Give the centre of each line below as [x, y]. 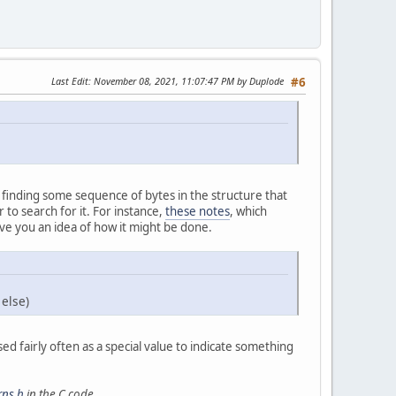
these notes [198, 212]
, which [248, 212]
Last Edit [70, 80]
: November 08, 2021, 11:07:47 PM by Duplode [186, 80]
